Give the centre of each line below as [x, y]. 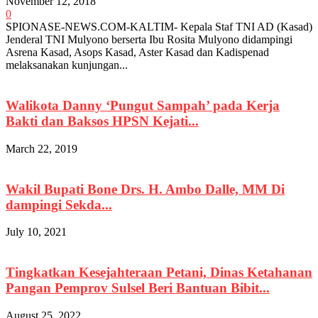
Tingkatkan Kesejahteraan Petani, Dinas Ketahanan [159, 272]
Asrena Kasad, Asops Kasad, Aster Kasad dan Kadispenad [137, 53]
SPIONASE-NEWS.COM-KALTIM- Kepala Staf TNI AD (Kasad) [159, 27]
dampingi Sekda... [59, 204]
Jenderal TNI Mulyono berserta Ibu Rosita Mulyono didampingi [149, 40]
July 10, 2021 [36, 232]
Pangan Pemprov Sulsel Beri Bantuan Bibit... [138, 287]
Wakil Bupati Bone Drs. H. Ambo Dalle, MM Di [145, 189]
